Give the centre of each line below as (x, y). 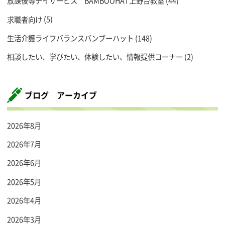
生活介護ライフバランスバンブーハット (70, 38)
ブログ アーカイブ (61, 95)
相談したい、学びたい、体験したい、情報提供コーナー (95, 57)
